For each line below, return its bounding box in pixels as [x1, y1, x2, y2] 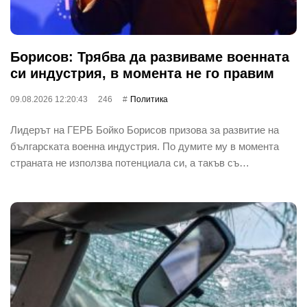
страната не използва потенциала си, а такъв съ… [10, 156, 249, 169]
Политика [130, 94, 168, 104]
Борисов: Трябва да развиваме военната [10, 49, 289, 64]
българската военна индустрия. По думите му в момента [10, 140, 279, 152]
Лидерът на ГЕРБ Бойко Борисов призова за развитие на [10, 123, 279, 136]
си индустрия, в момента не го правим [10, 65, 274, 81]
